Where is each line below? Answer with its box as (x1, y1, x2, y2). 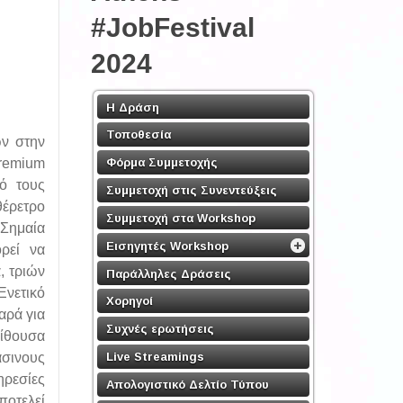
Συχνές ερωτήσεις (106, 321, 214, 336)
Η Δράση (106, 100, 159, 114)
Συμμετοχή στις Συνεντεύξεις (106, 183, 277, 197)
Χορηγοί (106, 293, 153, 308)
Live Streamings (106, 349, 204, 363)
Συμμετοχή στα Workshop (106, 210, 255, 225)
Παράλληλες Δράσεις (106, 266, 231, 281)
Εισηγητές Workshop (106, 238, 228, 253)
